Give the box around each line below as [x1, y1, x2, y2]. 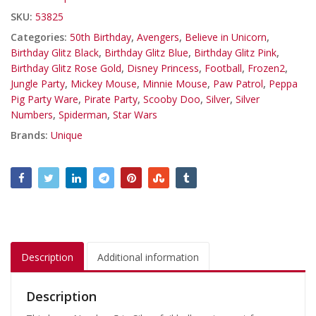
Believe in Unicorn [185, 30, 267, 44]
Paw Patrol [213, 77, 263, 91]
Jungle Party [11, 77, 65, 91]
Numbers [11, 108, 53, 122]
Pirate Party [84, 92, 138, 107]
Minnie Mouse [142, 77, 207, 91]
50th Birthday [70, 30, 131, 44]
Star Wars [113, 108, 157, 122]
